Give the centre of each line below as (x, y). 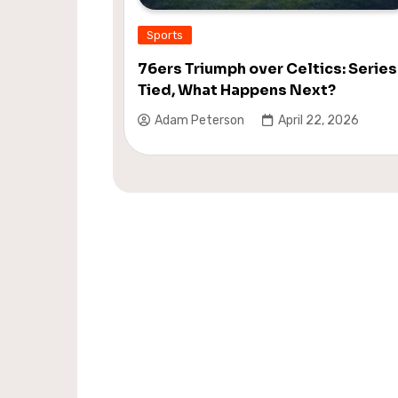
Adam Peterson (199, 121)
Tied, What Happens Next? (237, 90)
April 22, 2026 (318, 121)
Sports (165, 35)
